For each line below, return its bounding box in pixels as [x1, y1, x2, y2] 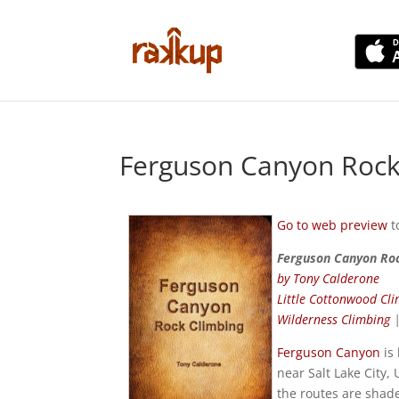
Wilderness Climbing [277, 311, 391, 328]
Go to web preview [277, 216, 388, 233]
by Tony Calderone [277, 270, 380, 287]
